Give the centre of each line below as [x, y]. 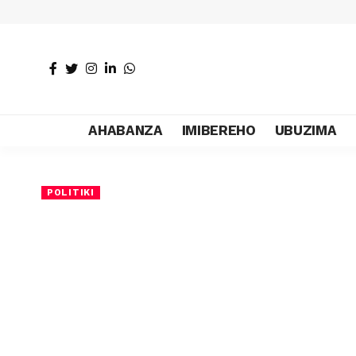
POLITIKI [71, 192]
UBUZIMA [306, 130]
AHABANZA [126, 130]
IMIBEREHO [219, 130]
